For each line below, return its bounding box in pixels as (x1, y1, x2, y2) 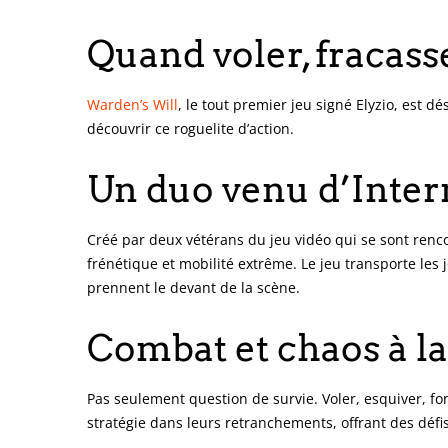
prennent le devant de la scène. (87, 277, 300, 297)
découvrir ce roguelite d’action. (87, 118, 294, 138)
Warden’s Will (87, 94, 178, 114)
